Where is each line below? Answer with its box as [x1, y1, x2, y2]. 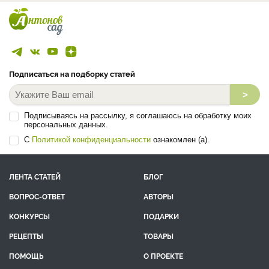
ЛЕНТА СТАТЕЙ [9, 171, 61, 181]
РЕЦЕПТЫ [9, 231, 43, 241]
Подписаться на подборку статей [9, 68, 135, 79]
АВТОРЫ [144, 191, 174, 201]
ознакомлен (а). [151, 135, 210, 144]
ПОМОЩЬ [9, 250, 44, 261]
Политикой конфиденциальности [32, 135, 151, 144]
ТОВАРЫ [144, 231, 174, 241]
